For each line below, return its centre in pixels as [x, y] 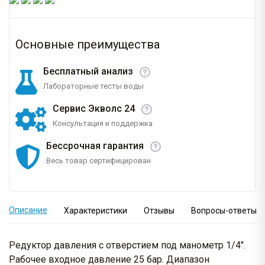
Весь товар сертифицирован [98, 161]
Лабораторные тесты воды [93, 86]
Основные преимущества [88, 45]
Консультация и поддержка [103, 124]
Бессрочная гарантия [95, 146]
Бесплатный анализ [88, 72]
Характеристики [96, 211]
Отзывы [159, 211]
